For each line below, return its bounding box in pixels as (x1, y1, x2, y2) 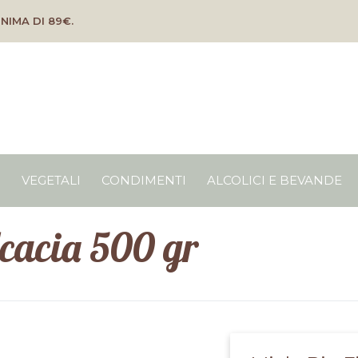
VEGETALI (22, 173, 81, 188)
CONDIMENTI (101, 173, 186, 188)
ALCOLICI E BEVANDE (207, 173, 342, 188)
